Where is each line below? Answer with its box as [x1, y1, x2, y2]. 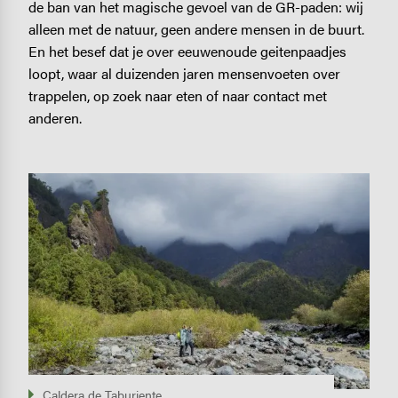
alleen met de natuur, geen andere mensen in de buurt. [28, 19, 364, 40]
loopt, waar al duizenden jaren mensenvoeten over [28, 63, 340, 84]
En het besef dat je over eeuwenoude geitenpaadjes [28, 41, 346, 62]
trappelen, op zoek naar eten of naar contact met [28, 85, 327, 107]
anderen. [28, 107, 82, 129]
